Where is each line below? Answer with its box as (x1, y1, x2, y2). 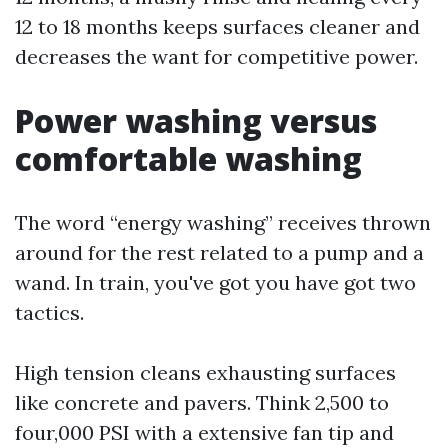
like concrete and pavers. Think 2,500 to (15, 390, 389, 415)
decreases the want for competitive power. (15, 44, 418, 69)
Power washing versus (15, 99, 377, 142)
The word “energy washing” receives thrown (15, 210, 431, 235)
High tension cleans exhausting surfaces (15, 360, 396, 385)
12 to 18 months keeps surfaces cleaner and (15, 14, 420, 39)
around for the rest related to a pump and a (15, 240, 424, 265)
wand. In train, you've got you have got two (15, 270, 416, 295)
